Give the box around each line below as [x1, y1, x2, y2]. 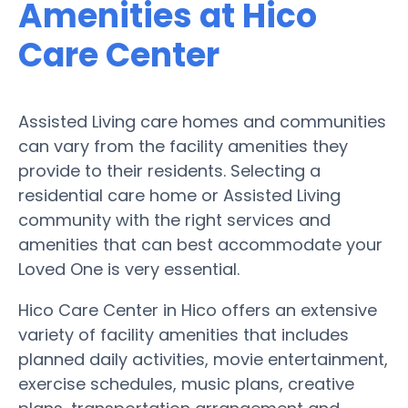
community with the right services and [18, 208, 331, 231]
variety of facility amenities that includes [18, 322, 349, 346]
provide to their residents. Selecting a [18, 158, 321, 182]
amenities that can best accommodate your [18, 232, 382, 256]
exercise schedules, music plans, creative [18, 372, 354, 395]
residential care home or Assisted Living [18, 183, 341, 207]
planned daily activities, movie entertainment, [18, 347, 388, 371]
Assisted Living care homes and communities [18, 109, 386, 133]
